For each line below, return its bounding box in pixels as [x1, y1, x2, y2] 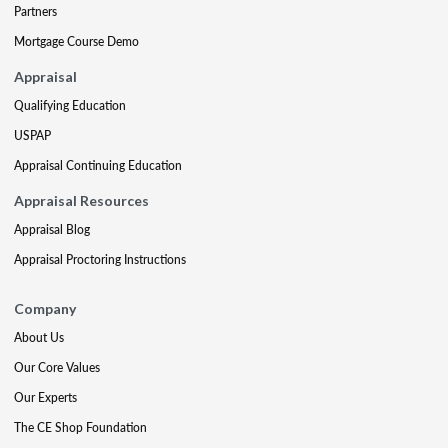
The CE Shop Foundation [14, 419, 147, 436]
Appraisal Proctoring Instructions [14, 251, 186, 268]
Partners [14, 3, 57, 20]
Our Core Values [14, 359, 100, 376]
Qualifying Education [14, 97, 126, 114]
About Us [14, 329, 64, 346]
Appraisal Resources [14, 192, 149, 209]
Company [14, 300, 76, 317]
